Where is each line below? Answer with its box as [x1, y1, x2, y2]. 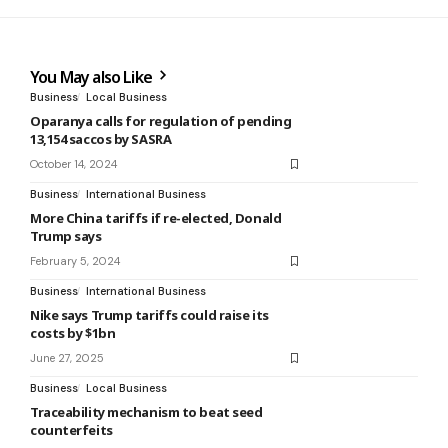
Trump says [30, 227, 102, 246]
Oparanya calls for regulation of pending [30, 112, 292, 131]
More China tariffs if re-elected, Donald [30, 209, 282, 228]
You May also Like [30, 66, 156, 89]
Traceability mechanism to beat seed [30, 403, 263, 422]
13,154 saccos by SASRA [30, 130, 172, 149]
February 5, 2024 [30, 254, 120, 269]
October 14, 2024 [30, 157, 117, 172]
